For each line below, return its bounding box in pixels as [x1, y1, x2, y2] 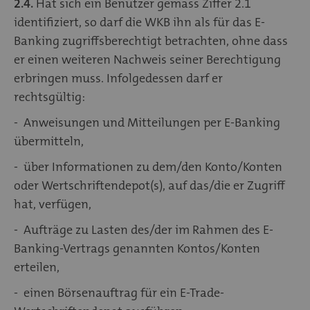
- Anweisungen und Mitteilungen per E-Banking [14, 113, 280, 131]
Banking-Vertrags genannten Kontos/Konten [14, 239, 260, 257]
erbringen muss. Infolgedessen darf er [14, 69, 223, 86]
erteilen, [14, 258, 60, 275]
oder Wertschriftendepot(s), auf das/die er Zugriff [14, 176, 285, 194]
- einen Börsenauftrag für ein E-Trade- [14, 284, 224, 301]
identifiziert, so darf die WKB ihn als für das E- [14, 13, 265, 30]
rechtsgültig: [14, 88, 88, 105]
